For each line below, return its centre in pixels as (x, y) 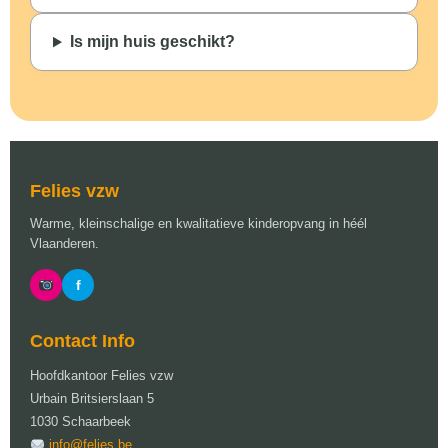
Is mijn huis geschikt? (152, 42)
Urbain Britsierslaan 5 (92, 399)
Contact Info (82, 341)
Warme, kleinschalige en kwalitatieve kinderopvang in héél (198, 224)
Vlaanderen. (64, 244)
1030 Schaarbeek (80, 422)
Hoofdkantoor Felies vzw (101, 376)
